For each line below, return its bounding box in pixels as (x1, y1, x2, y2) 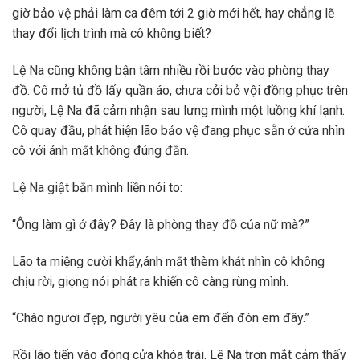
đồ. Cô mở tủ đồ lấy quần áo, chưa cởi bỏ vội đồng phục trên (12, 83, 348, 99)
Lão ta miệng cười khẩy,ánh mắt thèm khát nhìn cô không (12, 253, 325, 269)
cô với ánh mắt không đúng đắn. (12, 143, 189, 159)
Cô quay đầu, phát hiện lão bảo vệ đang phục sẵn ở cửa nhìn (12, 123, 345, 139)
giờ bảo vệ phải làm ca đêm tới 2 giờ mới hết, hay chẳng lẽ (12, 6, 334, 22)
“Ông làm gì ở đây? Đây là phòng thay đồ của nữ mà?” (12, 216, 309, 232)
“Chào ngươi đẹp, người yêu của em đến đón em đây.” (12, 310, 309, 326)
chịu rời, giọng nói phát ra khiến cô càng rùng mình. (12, 273, 288, 289)
